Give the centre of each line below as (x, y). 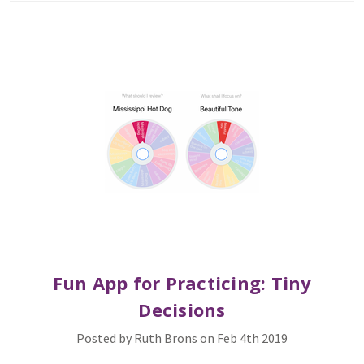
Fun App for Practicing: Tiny (182, 283)
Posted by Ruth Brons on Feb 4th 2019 (182, 338)
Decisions (182, 310)
